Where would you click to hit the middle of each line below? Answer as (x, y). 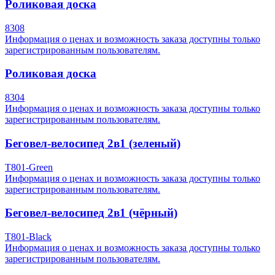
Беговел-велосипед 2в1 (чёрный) (91, 213)
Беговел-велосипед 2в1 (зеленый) (93, 143)
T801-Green (29, 167)
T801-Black (28, 237)
